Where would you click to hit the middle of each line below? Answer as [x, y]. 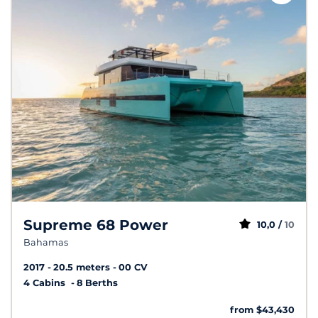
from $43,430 [262, 310]
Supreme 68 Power [96, 225]
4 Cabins [46, 283]
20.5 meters [82, 268]
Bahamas [46, 243]
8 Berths [97, 283]
